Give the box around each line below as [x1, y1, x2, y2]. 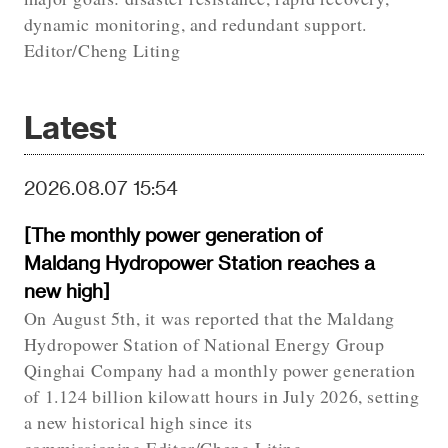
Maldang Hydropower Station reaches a [23, 251, 375, 275]
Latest [23, 107, 117, 145]
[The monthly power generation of [23, 223, 323, 247]
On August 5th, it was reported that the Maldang [23, 306, 395, 331]
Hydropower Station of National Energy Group [23, 332, 385, 357]
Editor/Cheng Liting [23, 37, 181, 62]
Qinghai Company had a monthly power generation [23, 358, 416, 383]
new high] [23, 279, 110, 303]
